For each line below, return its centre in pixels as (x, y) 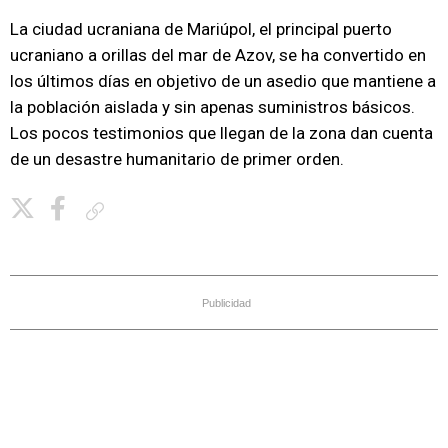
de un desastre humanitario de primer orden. (177, 159)
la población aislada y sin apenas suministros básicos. (212, 107)
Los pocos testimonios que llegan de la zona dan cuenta (221, 133)
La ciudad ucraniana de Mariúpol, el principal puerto (201, 29)
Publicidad (226, 303)
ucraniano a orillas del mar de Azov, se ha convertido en (218, 55)
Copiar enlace (148, 210)
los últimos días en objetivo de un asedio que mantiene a (223, 81)
